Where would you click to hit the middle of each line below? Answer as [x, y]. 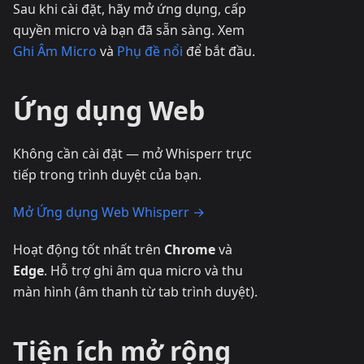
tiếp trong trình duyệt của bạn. [107, 174]
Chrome [190, 249]
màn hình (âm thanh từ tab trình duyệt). [135, 291]
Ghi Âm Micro [55, 51]
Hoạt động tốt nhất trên [89, 249]
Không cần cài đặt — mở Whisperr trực [132, 153]
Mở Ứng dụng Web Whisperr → [109, 212]
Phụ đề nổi [150, 51]
